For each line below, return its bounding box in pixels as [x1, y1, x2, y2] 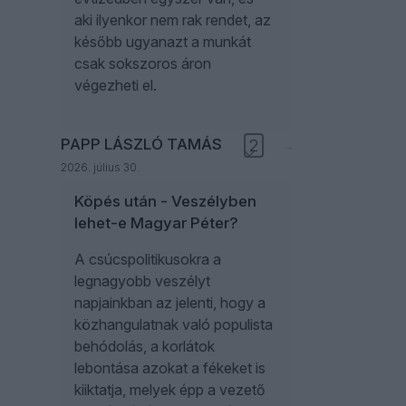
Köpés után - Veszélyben [74, 192, 256, 210]
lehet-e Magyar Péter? [74, 214, 238, 232]
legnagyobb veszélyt [74, 272, 210, 290]
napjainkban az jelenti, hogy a [74, 294, 266, 312]
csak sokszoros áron [74, 54, 211, 72]
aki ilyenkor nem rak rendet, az [74, 11, 271, 29]
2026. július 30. [61, 160, 140, 174]
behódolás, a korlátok [74, 337, 215, 355]
